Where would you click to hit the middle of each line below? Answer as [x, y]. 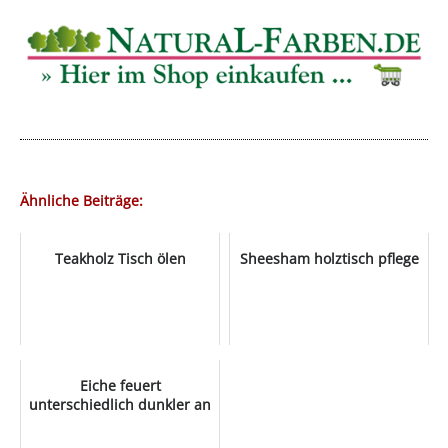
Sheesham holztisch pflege [329, 259]
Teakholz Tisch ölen [120, 259]
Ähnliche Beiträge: [81, 201]
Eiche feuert [120, 386]
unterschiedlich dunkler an [120, 405]
